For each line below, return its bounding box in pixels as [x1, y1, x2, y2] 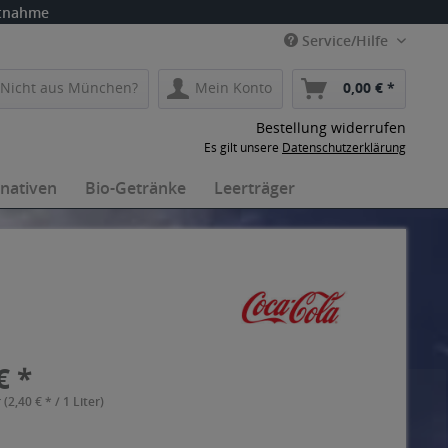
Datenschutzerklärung [282, 139, 406, 156]
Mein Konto [195, 78, 272, 97]
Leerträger [214, 177, 295, 199]
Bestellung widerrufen [256, 118, 406, 137]
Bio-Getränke [85, 177, 186, 199]
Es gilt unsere [204, 139, 282, 156]
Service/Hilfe [298, 31, 392, 50]
